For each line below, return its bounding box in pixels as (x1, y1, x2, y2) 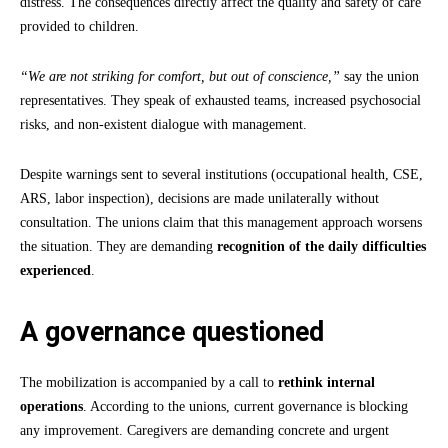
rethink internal (278, 374, 375, 390)
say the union (340, 68, 419, 84)
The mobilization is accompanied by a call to (20, 374, 278, 390)
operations (20, 398, 83, 414)
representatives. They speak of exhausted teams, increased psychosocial (20, 92, 421, 108)
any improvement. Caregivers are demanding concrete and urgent (20, 422, 389, 438)
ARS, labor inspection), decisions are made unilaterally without (20, 190, 379, 206)
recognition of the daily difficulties (217, 238, 426, 254)
